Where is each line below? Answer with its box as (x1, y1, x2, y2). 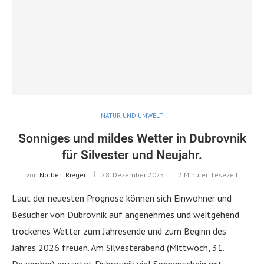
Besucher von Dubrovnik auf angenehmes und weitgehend (12, 208, 239, 220)
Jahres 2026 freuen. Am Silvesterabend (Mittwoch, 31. (12, 241, 224, 253)
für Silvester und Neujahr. (62, 147, 202, 162)
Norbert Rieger (39, 170, 86, 179)
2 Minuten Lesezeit (178, 170, 238, 179)
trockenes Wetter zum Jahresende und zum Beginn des (12, 225, 226, 237)
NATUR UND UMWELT (101, 111, 163, 120)
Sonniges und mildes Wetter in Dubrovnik (18, 131, 246, 146)
